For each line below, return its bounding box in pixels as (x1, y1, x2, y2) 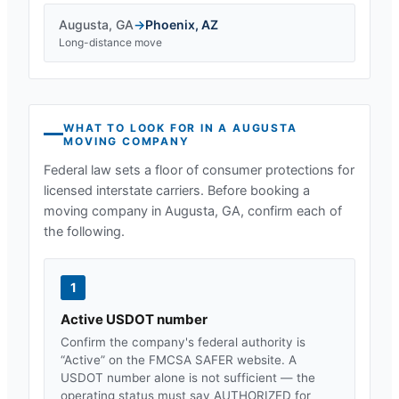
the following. (44, 223, 125, 240)
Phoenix (145, 16, 195, 32)
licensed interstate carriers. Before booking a (44, 182, 310, 199)
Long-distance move (59, 35, 162, 49)
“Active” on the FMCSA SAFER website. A (61, 352, 297, 367)
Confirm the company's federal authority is (61, 334, 305, 349)
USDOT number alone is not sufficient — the (61, 370, 315, 385)
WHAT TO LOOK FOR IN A (63, 120, 233, 134)
